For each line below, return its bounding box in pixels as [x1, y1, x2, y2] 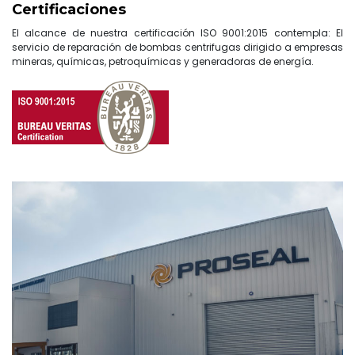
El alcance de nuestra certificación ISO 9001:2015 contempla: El [12, 25, 343, 40]
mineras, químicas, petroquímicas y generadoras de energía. [12, 54, 314, 68]
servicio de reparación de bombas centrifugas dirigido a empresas [12, 40, 343, 54]
